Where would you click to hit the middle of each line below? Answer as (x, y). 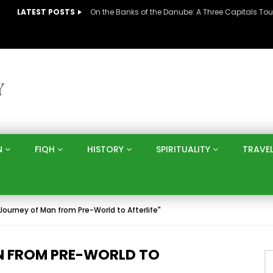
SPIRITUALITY (183, 149)
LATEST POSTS (46, 12)
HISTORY (105, 149)
